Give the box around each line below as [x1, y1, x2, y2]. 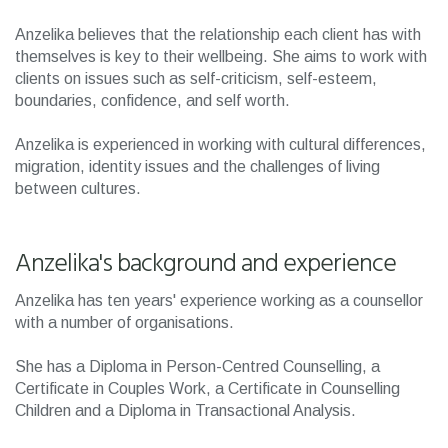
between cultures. [15, 180, 145, 197]
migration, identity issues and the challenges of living [15, 158, 380, 175]
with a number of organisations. [15, 314, 234, 331]
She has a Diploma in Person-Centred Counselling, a [15, 358, 380, 375]
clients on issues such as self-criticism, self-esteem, [15, 70, 377, 87]
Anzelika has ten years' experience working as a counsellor [15, 292, 423, 309]
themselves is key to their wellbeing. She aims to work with [15, 48, 427, 65]
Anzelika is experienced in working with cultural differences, [15, 136, 426, 153]
